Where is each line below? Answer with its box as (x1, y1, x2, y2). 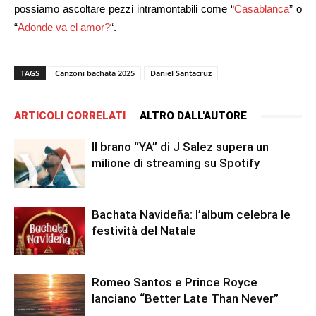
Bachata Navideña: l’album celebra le (92, 207, 291, 222)
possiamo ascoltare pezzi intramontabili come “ (14, 3, 234, 16)
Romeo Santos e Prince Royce (92, 275, 257, 290)
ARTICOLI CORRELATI (14, 109, 126, 123)
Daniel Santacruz (150, 68, 212, 79)
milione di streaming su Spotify (92, 156, 260, 171)
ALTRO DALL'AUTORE (140, 109, 247, 123)
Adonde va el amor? (18, 21, 110, 34)
